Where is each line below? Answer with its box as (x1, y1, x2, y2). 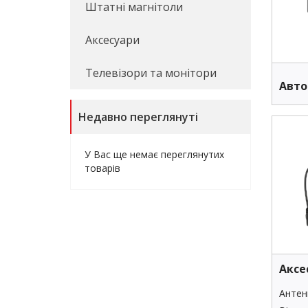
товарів (85, 162, 120, 175)
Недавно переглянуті (78, 109, 198, 124)
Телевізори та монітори (85, 65, 217, 80)
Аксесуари (85, 32, 140, 47)
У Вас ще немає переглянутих (85, 148, 224, 161)
